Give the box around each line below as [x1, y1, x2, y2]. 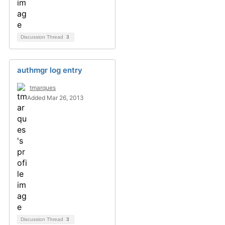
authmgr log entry [17, 65, 82, 75]
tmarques [30, 84, 56, 91]
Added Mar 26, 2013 [27, 94, 84, 101]
